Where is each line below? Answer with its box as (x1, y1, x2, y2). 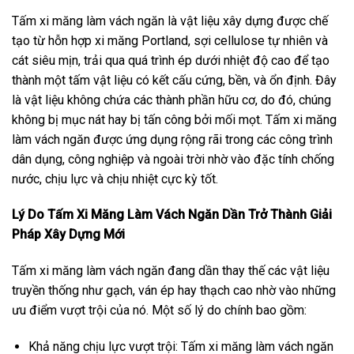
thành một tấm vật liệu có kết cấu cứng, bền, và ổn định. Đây (12, 72, 337, 88)
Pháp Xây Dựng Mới (12, 227, 125, 243)
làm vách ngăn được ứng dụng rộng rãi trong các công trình (12, 131, 333, 147)
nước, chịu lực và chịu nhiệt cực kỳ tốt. (12, 171, 218, 186)
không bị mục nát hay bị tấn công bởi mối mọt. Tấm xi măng (12, 111, 337, 127)
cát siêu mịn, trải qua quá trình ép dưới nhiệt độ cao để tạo (12, 52, 330, 68)
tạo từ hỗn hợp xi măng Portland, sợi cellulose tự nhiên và (12, 32, 328, 48)
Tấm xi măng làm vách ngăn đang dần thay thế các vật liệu (12, 263, 330, 279)
